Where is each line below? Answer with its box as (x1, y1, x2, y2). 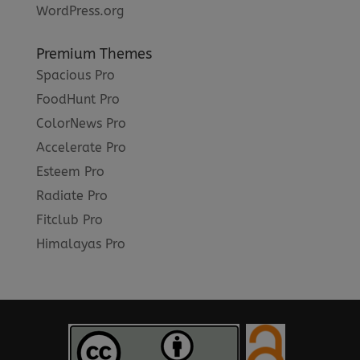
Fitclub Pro (35, 211, 103, 227)
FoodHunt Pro (35, 91, 120, 107)
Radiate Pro (35, 187, 108, 203)
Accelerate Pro (35, 139, 126, 155)
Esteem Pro (35, 163, 104, 179)
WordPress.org (35, 2, 124, 18)
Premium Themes (35, 44, 152, 63)
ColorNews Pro (35, 115, 126, 131)
